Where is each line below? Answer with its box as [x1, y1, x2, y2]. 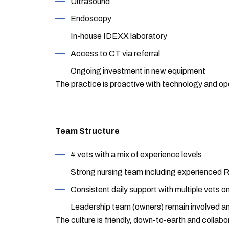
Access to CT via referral [70, 49, 160, 58]
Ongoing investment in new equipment [70, 66, 205, 75]
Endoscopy [70, 14, 111, 23]
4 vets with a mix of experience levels [70, 150, 202, 159]
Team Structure [55, 127, 120, 135]
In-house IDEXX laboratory [70, 32, 167, 40]
